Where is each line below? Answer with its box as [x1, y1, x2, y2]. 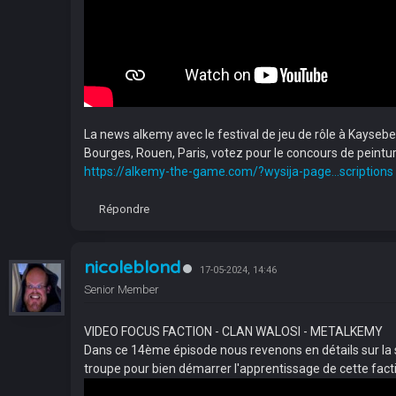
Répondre [99, 202, 149, 216]
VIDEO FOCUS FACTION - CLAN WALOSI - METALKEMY [84, 324, 383, 339]
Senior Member [84, 282, 159, 296]
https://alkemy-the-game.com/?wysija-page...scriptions [84, 164, 393, 179]
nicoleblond [84, 256, 180, 278]
